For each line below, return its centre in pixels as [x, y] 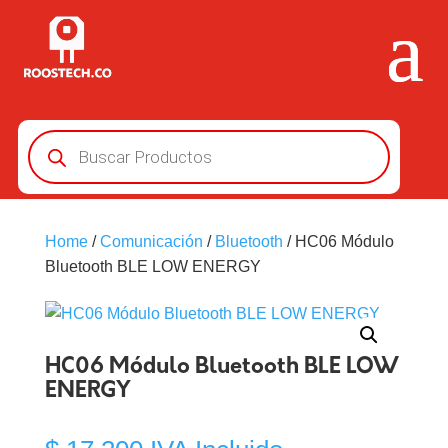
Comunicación [151, 241]
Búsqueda [63, 136]
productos [61, 168]
